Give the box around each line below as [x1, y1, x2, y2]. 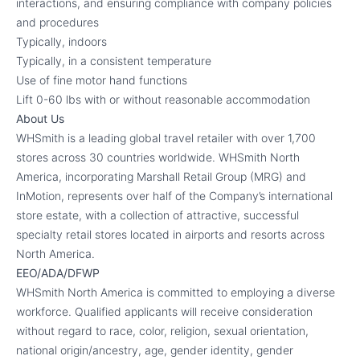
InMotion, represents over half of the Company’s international [16, 189, 333, 202]
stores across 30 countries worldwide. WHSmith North [16, 150, 300, 164]
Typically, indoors [16, 35, 107, 48]
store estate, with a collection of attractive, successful [16, 208, 299, 222]
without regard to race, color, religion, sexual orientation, [16, 324, 309, 337]
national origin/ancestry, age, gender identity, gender [16, 343, 293, 357]
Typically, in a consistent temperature [16, 54, 211, 67]
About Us [16, 112, 64, 125]
